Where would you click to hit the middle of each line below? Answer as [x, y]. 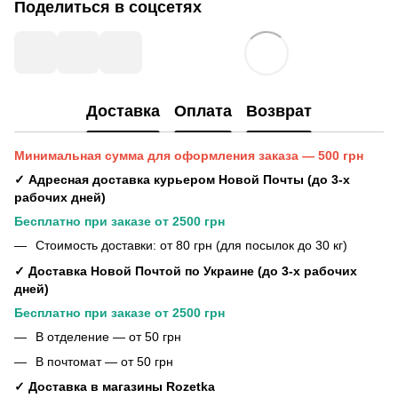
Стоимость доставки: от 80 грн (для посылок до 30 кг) [191, 246]
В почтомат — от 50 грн [104, 362]
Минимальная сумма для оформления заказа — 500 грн [189, 156]
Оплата [203, 111]
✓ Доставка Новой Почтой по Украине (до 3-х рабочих [186, 271]
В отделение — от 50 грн [108, 336]
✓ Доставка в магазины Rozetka [115, 387]
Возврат [279, 111]
